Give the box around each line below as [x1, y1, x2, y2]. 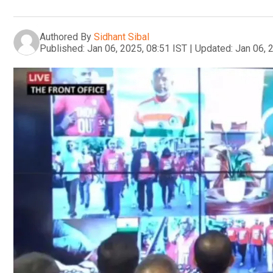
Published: [40, 42, 85, 54]
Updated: [195, 42, 233, 54]
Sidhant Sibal [94, 30, 149, 43]
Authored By [40, 30, 91, 43]
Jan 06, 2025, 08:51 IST [87, 42, 187, 54]
